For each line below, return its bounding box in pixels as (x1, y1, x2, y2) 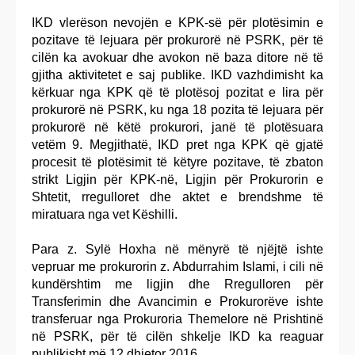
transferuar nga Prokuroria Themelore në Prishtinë (32, 311, 323, 326)
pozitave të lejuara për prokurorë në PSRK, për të (32, 32, 323, 47)
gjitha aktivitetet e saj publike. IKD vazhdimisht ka (32, 67, 323, 82)
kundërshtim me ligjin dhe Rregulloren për (32, 277, 323, 291)
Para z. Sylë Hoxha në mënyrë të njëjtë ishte (32, 242, 323, 256)
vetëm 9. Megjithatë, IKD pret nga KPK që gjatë (32, 137, 323, 151)
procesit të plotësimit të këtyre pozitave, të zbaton (32, 155, 323, 169)
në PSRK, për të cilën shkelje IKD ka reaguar (32, 329, 323, 343)
